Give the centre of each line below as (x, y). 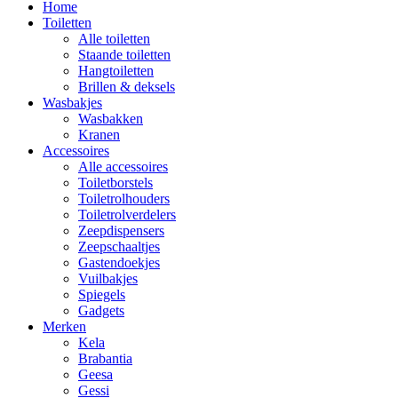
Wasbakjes (72, 103)
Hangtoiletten (116, 71)
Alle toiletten (114, 39)
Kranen (99, 135)
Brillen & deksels (127, 87)
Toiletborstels (115, 183)
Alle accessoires (123, 167)
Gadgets (101, 310)
